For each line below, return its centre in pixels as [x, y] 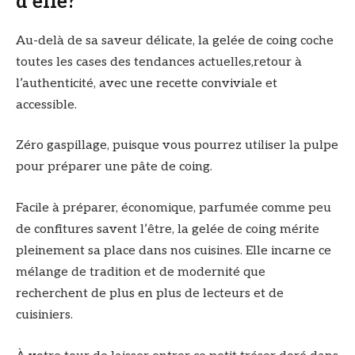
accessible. [46, 105]
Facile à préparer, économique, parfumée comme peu [174, 208]
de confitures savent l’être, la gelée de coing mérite [168, 230]
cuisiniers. [44, 315]
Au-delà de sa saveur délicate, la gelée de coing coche [175, 40]
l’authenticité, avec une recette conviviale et [147, 83]
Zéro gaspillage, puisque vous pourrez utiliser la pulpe [177, 146]
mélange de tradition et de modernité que [141, 273]
